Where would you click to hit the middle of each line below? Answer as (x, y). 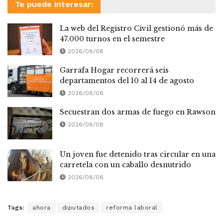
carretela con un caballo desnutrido (125, 165)
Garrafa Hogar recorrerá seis (114, 70)
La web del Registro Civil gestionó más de (136, 28)
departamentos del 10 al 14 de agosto (127, 81)
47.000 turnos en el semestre (112, 39)
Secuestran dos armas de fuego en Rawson (138, 112)
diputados (78, 208)
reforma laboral (132, 208)
